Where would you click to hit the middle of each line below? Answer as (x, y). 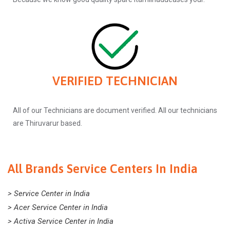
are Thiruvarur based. (47, 123)
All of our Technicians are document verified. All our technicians (115, 110)
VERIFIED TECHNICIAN (115, 81)
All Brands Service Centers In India (103, 168)
